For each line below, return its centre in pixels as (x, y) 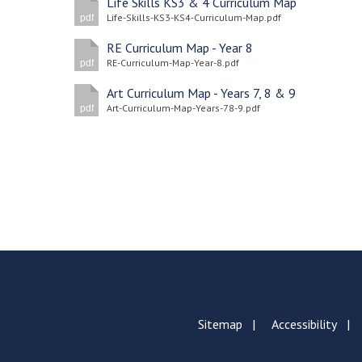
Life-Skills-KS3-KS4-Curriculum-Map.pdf (194, 17)
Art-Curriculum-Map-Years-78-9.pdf (183, 108)
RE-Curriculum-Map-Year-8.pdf (173, 63)
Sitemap (220, 324)
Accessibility (304, 324)
